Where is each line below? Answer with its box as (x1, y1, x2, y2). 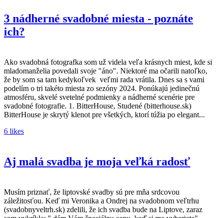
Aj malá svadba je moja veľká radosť (4, 155, 190, 168)
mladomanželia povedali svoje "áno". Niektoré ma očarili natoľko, (4, 66, 207, 75)
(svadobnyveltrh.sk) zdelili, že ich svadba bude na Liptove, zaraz (4, 205, 202, 214)
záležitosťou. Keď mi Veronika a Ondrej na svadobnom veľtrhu (4, 197, 199, 205)
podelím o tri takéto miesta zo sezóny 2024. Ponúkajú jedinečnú (4, 84, 200, 92)
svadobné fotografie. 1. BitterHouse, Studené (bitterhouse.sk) (4, 101, 191, 110)
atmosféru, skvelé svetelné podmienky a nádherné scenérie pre (4, 92, 195, 101)
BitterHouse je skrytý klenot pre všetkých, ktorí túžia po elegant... (4, 110, 205, 119)
